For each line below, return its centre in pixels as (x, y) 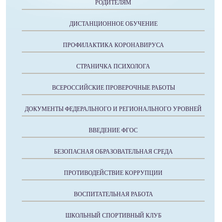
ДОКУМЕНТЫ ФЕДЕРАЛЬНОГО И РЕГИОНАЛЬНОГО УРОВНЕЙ (113, 109)
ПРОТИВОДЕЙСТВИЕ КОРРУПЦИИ (113, 173)
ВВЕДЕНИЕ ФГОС (113, 130)
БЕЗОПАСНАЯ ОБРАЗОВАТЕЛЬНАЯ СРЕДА (113, 151)
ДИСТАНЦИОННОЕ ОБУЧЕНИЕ (113, 24)
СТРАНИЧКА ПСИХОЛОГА (113, 66)
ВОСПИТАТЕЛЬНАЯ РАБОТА (113, 194)
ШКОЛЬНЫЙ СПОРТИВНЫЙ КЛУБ (113, 215)
